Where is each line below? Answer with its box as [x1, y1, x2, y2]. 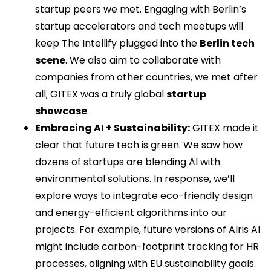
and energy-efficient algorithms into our [35, 206, 227, 220]
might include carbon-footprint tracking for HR [35, 240, 259, 254]
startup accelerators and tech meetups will [35, 19, 243, 34]
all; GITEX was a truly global [35, 87, 166, 102]
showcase [35, 104, 87, 119]
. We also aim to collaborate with [65, 53, 221, 68]
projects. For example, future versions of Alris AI [35, 223, 260, 237]
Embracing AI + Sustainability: [35, 121, 190, 135]
